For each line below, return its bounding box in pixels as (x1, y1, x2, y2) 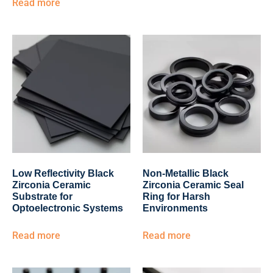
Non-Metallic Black (143, 168, 229, 179)
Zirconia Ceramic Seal (143, 180, 244, 190)
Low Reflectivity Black (12, 168, 114, 179)
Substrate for (12, 191, 73, 202)
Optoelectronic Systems (12, 203, 123, 213)
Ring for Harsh (143, 191, 210, 202)
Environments (143, 203, 208, 213)
